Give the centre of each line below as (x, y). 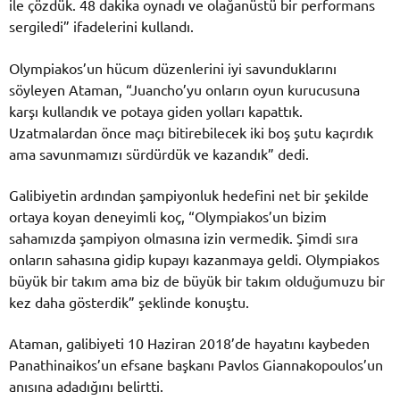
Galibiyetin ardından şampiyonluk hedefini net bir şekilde (189, 194)
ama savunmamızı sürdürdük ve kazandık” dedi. (159, 153)
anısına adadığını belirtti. (86, 386)
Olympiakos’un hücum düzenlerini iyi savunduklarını (173, 67)
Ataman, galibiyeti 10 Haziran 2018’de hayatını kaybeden (189, 343)
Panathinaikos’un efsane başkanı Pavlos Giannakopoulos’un (196, 365)
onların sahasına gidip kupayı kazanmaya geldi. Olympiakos (194, 258)
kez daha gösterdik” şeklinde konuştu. (129, 301)
